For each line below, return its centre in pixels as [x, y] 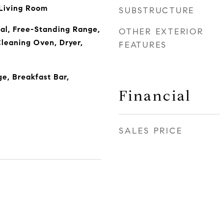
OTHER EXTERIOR [161, 32]
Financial [155, 96]
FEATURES [143, 45]
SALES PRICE [151, 131]
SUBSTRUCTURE [157, 11]
